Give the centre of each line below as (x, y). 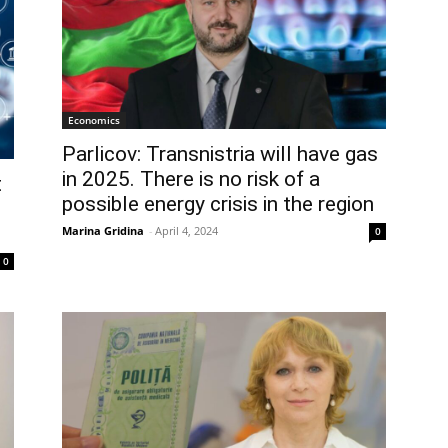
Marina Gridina (103, 231)
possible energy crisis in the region (218, 204)
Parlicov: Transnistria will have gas (220, 154)
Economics (94, 120)
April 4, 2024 (186, 231)
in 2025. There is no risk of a (191, 179)
